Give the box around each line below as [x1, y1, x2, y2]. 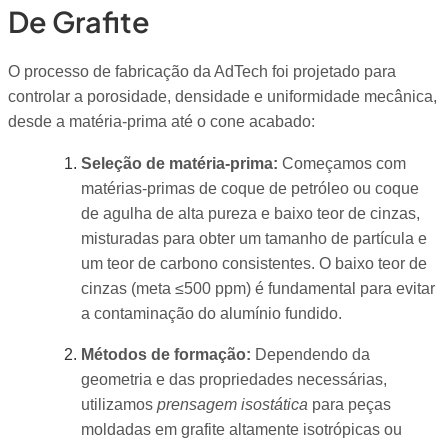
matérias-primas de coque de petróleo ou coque [80, 179, 419, 197]
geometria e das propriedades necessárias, [80, 371, 387, 389]
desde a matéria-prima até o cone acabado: [8, 113, 315, 131]
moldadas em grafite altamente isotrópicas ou [80, 421, 402, 439]
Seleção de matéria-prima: [80, 154, 278, 172]
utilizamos [80, 396, 157, 414]
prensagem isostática [156, 396, 308, 414]
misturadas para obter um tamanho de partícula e [80, 229, 427, 247]
